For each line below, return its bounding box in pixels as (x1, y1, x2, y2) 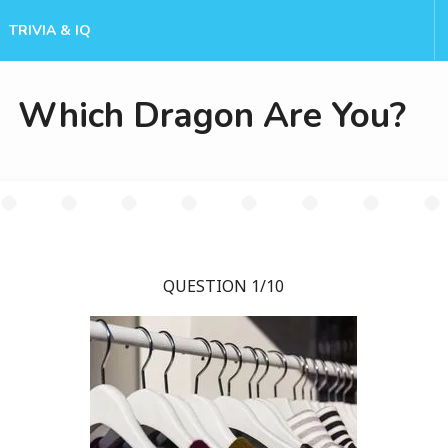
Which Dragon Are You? (17, 92, 406, 139)
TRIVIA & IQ (9, 21, 91, 40)
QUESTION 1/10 (163, 275, 284, 297)
